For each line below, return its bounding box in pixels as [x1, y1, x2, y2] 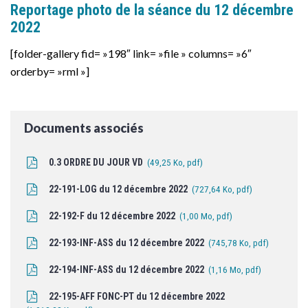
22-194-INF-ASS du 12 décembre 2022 [47, 264, 207, 276]
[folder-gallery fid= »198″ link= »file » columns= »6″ [10, 47, 252, 60]
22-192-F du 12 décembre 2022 [47, 210, 178, 222]
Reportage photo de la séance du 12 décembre [10, 1, 294, 19]
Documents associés [24, 120, 144, 136]
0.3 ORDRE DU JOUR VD [47, 157, 146, 168]
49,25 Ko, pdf [150, 157, 201, 168]
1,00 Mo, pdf [182, 211, 230, 222]
